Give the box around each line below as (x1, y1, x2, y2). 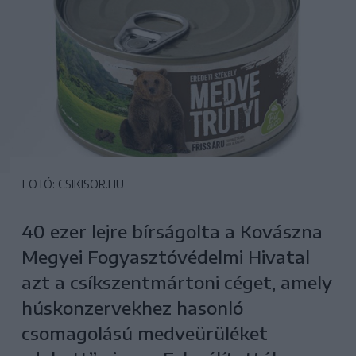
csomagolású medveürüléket (21, 321, 269, 344)
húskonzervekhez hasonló (21, 296, 244, 319)
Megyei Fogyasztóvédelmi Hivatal (21, 245, 311, 268)
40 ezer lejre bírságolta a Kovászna (21, 219, 323, 242)
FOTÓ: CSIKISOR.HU (22, 176, 124, 191)
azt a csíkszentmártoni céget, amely (21, 270, 333, 293)
